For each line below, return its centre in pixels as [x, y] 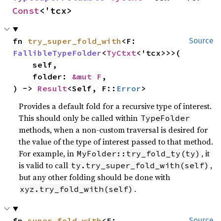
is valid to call [45, 165]
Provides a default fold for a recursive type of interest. [115, 106]
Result [53, 88]
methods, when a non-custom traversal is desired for [113, 130]
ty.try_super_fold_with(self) [140, 165]
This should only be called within [79, 118]
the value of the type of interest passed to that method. [116, 142]
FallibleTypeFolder [57, 53]
